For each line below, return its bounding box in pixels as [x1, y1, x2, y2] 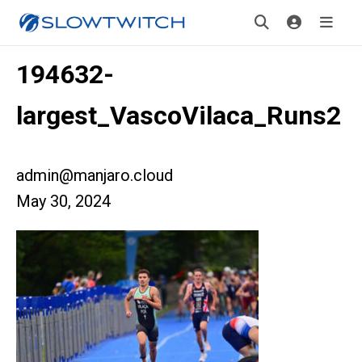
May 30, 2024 [16, 192, 111, 211]
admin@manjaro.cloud [16, 166, 173, 185]
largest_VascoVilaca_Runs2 [16, 100, 341, 131]
